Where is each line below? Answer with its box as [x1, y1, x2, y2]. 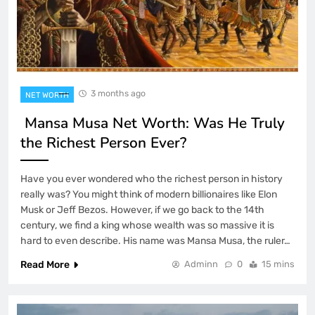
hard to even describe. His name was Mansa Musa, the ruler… [20, 234, 290, 247]
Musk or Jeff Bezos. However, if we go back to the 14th [20, 203, 264, 216]
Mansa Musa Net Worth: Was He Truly [20, 112, 285, 133]
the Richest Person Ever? [20, 132, 186, 153]
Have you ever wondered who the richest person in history [20, 172, 283, 185]
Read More [20, 258, 70, 271]
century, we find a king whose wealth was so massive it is [20, 219, 274, 231]
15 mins [262, 258, 295, 269]
